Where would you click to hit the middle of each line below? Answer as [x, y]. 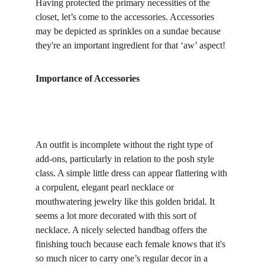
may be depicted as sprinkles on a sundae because [129, 31]
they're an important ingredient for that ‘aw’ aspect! [130, 45]
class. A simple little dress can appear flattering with [132, 173]
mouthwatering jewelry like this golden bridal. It [126, 201]
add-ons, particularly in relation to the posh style [126, 159]
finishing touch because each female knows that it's [132, 244]
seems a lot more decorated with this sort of [117, 216]
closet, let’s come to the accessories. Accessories [126, 17]
